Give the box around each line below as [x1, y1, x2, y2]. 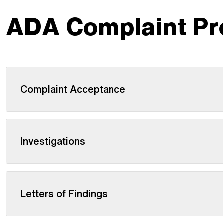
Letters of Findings [20, 186, 108, 201]
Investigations [20, 134, 85, 148]
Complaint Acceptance [20, 82, 125, 96]
